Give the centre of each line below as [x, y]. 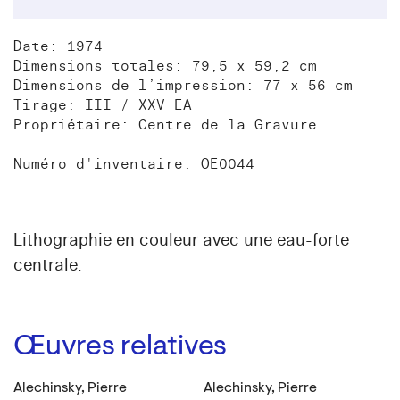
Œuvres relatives [120, 347]
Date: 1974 [58, 46]
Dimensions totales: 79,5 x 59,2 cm [165, 66]
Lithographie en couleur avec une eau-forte [181, 240]
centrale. [47, 265]
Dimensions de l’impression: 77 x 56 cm [183, 85]
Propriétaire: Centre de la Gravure [165, 125]
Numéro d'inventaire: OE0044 [134, 164]
